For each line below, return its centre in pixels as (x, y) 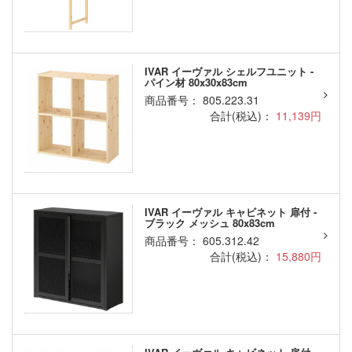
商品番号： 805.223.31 (202, 100)
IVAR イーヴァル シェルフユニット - (229, 71)
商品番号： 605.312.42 (202, 241)
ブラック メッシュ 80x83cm (209, 223)
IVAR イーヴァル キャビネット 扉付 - (230, 212)
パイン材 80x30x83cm (196, 82)
